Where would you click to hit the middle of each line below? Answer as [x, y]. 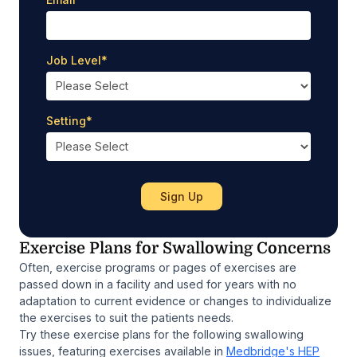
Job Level [74, 60]
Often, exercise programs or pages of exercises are [158, 267]
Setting [66, 120]
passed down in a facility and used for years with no [158, 284]
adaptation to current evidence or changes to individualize [175, 300]
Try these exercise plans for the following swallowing [161, 334]
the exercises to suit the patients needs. [126, 317]
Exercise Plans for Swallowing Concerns [175, 248]
